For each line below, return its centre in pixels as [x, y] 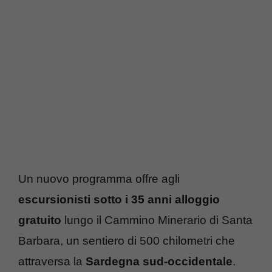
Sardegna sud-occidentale [159, 261]
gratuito [40, 220]
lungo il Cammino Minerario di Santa [157, 220]
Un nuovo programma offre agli [99, 178]
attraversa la [52, 261]
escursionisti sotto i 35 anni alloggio [119, 199]
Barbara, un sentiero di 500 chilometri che [127, 240]
